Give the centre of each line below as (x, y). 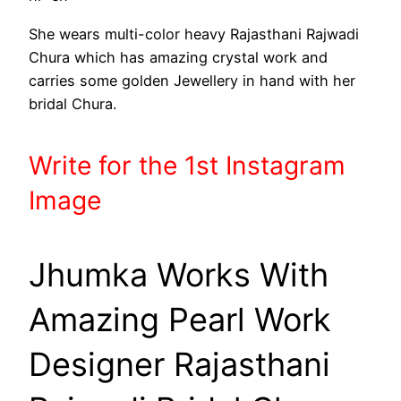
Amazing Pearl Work (180, 319)
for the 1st (162, 166)
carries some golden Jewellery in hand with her (192, 80)
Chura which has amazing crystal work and (178, 57)
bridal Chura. (73, 103)
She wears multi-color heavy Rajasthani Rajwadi (194, 34)
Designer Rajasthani (179, 364)
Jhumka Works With (179, 274)
